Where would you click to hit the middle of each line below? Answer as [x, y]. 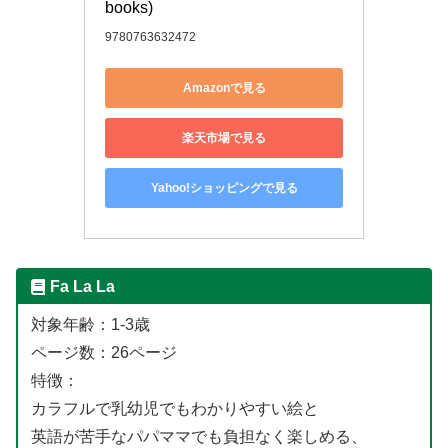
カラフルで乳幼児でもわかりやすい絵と [174, 408]
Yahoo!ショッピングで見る [224, 187]
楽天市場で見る [224, 137]
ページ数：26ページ [103, 352]
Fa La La [82, 287]
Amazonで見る [224, 87]
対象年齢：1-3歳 [90, 324]
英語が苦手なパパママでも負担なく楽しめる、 [198, 436]
